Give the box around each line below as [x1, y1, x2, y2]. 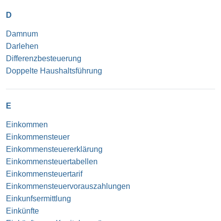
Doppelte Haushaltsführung [6, 66, 102, 75]
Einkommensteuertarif [6, 169, 82, 178]
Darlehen [6, 41, 38, 50]
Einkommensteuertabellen [6, 157, 98, 166]
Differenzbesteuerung [6, 54, 81, 63]
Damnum [6, 29, 38, 38]
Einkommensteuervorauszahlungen [6, 182, 130, 190]
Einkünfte [6, 206, 39, 215]
